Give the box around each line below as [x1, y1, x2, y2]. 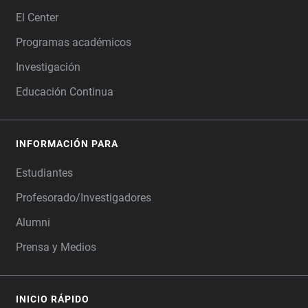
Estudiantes [16, 166, 73, 179]
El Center [16, 11, 58, 24]
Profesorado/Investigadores [16, 191, 151, 204]
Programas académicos [16, 36, 131, 49]
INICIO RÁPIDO [16, 294, 89, 305]
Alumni [16, 216, 50, 229]
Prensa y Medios [16, 241, 96, 254]
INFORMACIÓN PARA [16, 138, 118, 149]
